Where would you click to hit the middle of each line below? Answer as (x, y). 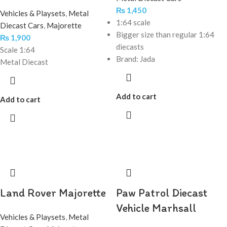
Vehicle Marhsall (156, 208)
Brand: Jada (136, 59)
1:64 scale (133, 22)
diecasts (130, 47)
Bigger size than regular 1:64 (165, 34)
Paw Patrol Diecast (162, 193)
